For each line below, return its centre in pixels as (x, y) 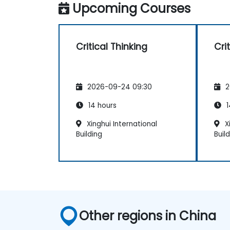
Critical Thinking (112, 46)
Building (89, 134)
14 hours (101, 105)
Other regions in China (148, 216)
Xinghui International (121, 124)
